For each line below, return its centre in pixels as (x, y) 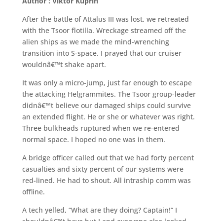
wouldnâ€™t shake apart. (64, 64)
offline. (33, 191)
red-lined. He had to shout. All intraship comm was (106, 180)
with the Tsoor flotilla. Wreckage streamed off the (104, 30)
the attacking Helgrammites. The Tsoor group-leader (109, 94)
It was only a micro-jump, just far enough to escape (107, 82)
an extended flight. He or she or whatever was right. (108, 116)
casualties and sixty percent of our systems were (103, 169)
